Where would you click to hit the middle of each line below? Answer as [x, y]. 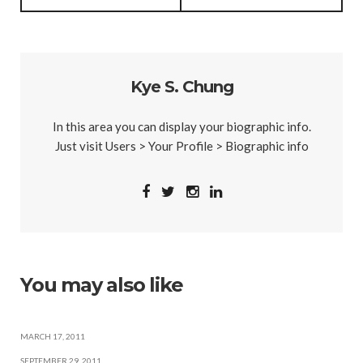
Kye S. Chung [181, 87]
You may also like [102, 285]
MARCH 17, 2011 [53, 337]
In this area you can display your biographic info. [181, 127]
